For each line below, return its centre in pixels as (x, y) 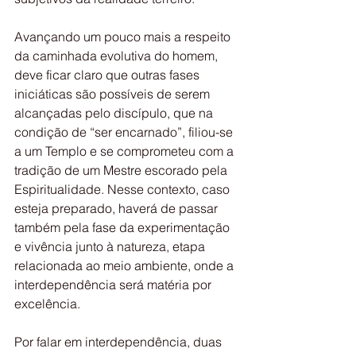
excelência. (47, 304)
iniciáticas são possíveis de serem (115, 94)
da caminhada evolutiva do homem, (119, 56)
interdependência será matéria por (116, 284)
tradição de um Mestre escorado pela (124, 170)
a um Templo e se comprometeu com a (126, 151)
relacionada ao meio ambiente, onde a (126, 265)
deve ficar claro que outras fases (108, 75)
